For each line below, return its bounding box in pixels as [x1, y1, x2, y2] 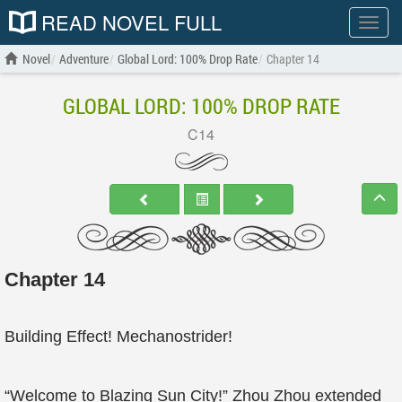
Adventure [59, 50, 109, 67]
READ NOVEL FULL [36, 8, 222, 36]
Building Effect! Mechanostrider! [4, 328, 232, 345]
